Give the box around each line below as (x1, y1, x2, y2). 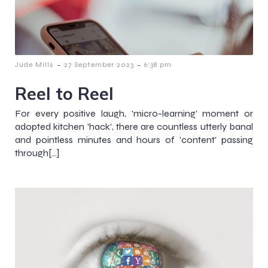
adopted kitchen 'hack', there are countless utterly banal (15, 120, 253, 132)
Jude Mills (15, 60, 54, 69)
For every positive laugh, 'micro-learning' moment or (15, 107, 253, 119)
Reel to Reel (15, 82, 114, 104)
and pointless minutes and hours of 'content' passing (15, 133, 253, 145)
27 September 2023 (64, 60, 134, 69)
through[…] (15, 147, 59, 159)
